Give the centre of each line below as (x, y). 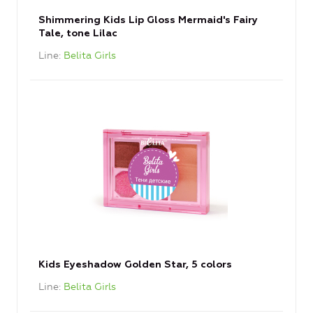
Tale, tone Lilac (78, 34)
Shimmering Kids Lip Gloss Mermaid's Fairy (148, 21)
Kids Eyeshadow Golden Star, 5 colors (135, 265)
